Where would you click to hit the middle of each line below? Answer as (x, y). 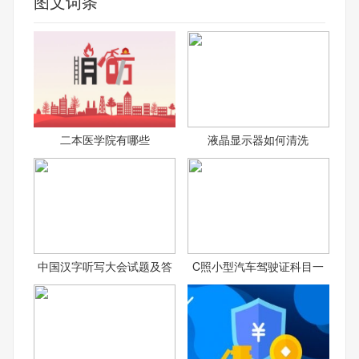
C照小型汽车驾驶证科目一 (258, 266)
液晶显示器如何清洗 (258, 139)
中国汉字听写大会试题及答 (105, 266)
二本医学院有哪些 (105, 139)
